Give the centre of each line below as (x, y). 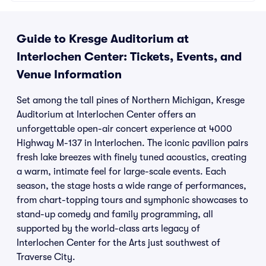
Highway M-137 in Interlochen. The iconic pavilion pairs (132, 143)
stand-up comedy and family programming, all (115, 214)
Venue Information (69, 75)
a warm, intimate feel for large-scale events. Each (121, 172)
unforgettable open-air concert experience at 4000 (124, 129)
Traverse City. (46, 257)
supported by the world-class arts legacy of (108, 229)
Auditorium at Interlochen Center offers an (106, 115)
